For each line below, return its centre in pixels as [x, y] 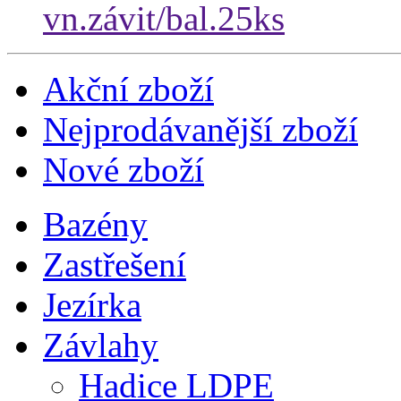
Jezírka [92, 305]
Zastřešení [115, 265]
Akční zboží [128, 90]
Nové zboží [124, 170]
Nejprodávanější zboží [200, 130]
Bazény [95, 225]
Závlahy [101, 346]
